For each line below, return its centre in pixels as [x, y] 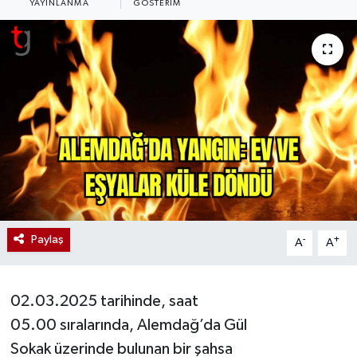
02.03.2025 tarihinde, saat [104, 301]
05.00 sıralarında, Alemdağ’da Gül [128, 325]
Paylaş [47, 239]
